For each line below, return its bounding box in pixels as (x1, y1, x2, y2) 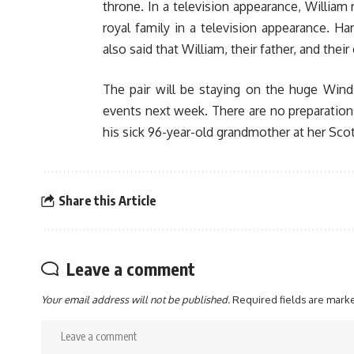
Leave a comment (66, 258, 195, 281)
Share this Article (58, 192, 156, 209)
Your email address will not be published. (41, 293, 230, 307)
